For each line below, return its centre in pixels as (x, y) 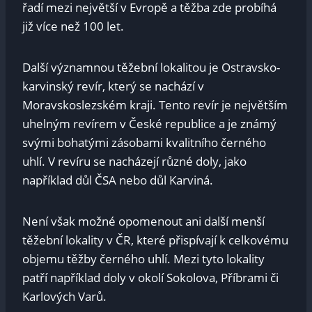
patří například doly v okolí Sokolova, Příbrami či (150, 278)
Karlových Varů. (64, 297)
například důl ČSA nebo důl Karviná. (118, 180)
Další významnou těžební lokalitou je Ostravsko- (151, 68)
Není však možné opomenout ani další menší (143, 221)
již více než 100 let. (73, 26)
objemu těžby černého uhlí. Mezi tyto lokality (143, 259)
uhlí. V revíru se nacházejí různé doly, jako (134, 162)
